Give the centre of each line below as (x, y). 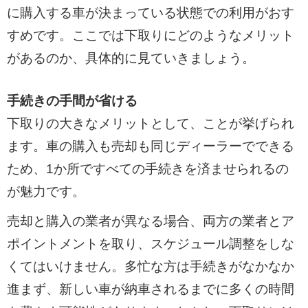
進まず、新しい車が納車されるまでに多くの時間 (150, 289)
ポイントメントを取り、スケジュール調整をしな (150, 243)
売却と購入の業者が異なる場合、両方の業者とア (150, 221)
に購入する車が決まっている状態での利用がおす (150, 13)
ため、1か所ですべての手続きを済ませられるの (147, 168)
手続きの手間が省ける (72, 100)
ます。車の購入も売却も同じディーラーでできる (150, 146)
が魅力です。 (46, 191)
